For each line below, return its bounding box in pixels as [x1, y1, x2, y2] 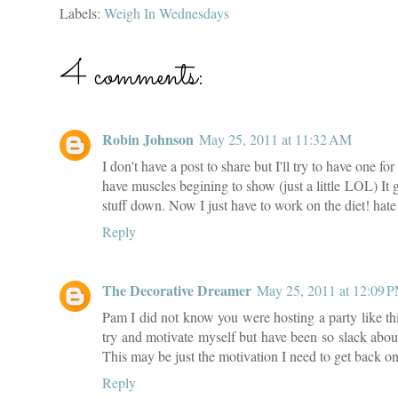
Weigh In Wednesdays [104, 3, 229, 22]
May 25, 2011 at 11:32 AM [199, 129, 352, 148]
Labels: [60, 3, 104, 22]
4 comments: [60, 52, 204, 101]
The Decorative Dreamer [102, 279, 251, 300]
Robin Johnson [102, 128, 194, 149]
